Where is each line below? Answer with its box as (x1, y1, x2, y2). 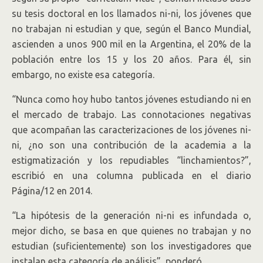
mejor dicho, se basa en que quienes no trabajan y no (12, 225, 251, 236)
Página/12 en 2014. (12, 186, 92, 196)
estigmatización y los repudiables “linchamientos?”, (12, 155, 251, 166)
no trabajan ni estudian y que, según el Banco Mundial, (12, 23, 251, 34)
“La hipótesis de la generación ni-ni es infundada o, (12, 210, 251, 221)
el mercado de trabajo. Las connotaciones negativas (12, 109, 251, 120)
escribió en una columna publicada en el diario (12, 170, 251, 181)
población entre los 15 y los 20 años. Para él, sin (12, 54, 251, 65)
